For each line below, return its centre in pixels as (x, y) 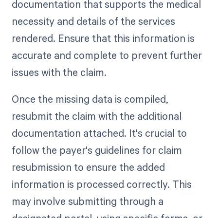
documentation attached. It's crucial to (99, 133)
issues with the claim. (59, 72)
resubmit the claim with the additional (96, 116)
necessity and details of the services (93, 21)
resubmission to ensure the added (88, 167)
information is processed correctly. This (101, 184)
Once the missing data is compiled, (90, 99)
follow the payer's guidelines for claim (97, 150)
